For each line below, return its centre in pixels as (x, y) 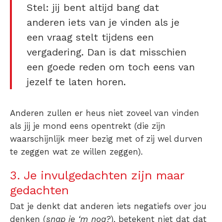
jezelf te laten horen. (76, 82)
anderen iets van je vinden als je (103, 23)
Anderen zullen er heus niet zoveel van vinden (105, 113)
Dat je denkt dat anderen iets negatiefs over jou (108, 206)
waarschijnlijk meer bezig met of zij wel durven (106, 139)
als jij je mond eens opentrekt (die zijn (88, 126)
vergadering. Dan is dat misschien (107, 52)
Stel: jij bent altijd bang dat (93, 8)
